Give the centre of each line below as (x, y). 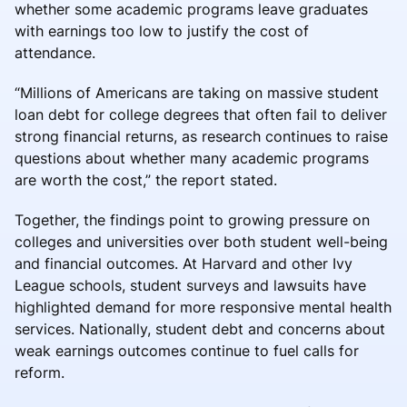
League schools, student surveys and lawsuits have (190, 285)
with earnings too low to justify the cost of (162, 30)
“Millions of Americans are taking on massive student (197, 92)
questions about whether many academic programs (192, 158)
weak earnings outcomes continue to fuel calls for (187, 350)
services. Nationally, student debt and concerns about (200, 328)
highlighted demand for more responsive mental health (203, 307)
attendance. (55, 52)
